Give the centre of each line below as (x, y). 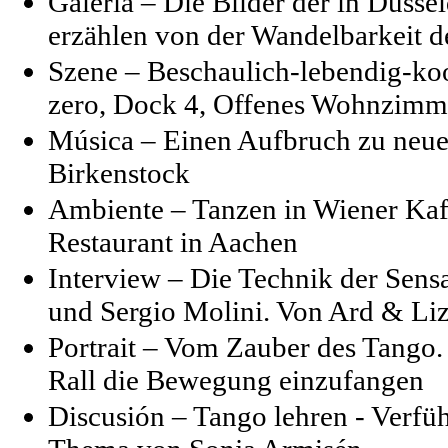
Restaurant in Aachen (173, 241)
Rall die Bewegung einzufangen (236, 379)
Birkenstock (119, 172)
